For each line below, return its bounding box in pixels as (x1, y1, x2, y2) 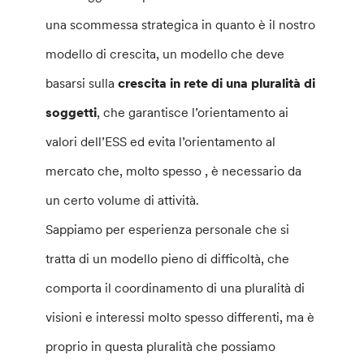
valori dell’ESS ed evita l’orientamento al (45, 133, 276, 149)
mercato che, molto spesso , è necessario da (45, 162, 302, 179)
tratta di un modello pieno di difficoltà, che (45, 250, 290, 266)
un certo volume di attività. (45, 192, 200, 208)
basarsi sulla (45, 75, 119, 91)
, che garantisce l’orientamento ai (97, 104, 289, 120)
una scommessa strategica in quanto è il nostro (45, 16, 316, 32)
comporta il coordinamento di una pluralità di (45, 279, 305, 296)
